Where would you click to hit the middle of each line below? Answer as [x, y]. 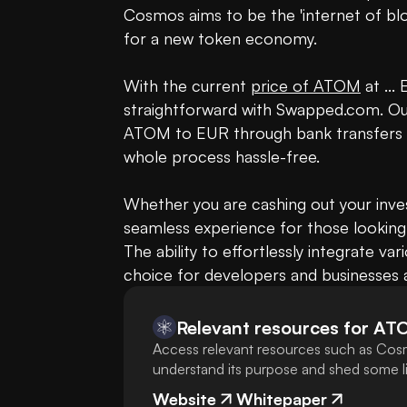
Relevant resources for [273, 327]
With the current [187, 86]
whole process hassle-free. [222, 157]
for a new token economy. [220, 39]
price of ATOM [306, 86]
